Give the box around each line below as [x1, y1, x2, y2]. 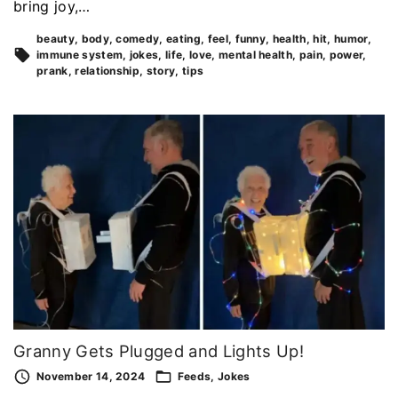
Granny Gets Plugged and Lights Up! [13, 340, 304, 361]
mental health [218, 47, 293, 61]
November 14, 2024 [36, 369, 146, 383]
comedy [115, 31, 160, 45]
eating [166, 31, 201, 45]
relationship [75, 63, 140, 77]
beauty [36, 31, 75, 45]
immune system [36, 47, 123, 61]
